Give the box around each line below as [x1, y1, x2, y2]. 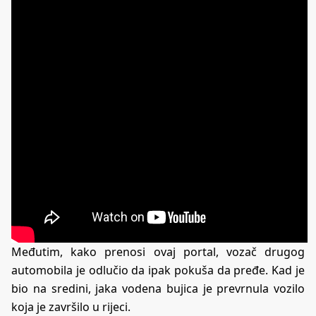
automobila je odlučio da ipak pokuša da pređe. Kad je [11, 262, 305, 279]
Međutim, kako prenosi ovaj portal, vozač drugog [11, 244, 305, 260]
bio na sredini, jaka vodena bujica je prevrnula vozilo [11, 281, 305, 297]
